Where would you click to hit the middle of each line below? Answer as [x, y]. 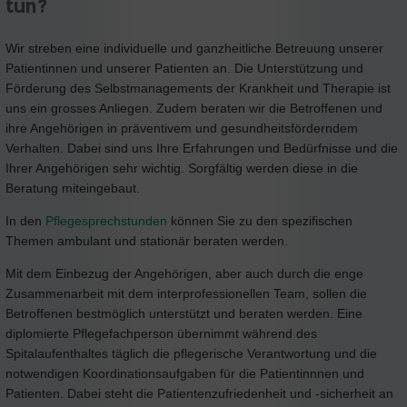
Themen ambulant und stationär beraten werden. [147, 241]
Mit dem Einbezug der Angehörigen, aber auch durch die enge [184, 274]
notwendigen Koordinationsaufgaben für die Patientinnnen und [185, 374]
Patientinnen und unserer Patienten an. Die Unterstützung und [184, 69]
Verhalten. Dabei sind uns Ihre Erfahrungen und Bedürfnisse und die [202, 149]
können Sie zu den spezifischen [260, 221]
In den [25, 221]
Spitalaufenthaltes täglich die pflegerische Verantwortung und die [191, 354]
